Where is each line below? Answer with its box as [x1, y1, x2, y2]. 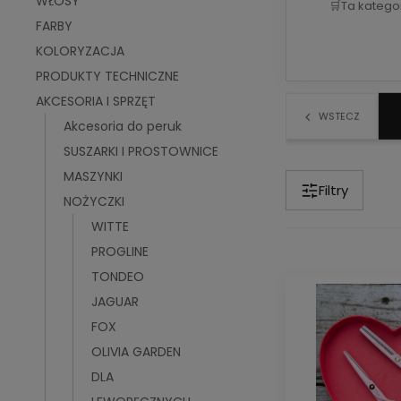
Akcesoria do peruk [64, 117, 182, 135]
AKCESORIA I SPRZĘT [36, 92, 156, 110]
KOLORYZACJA [36, 42, 124, 60]
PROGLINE [91, 243, 149, 260]
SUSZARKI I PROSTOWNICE [64, 142, 218, 160]
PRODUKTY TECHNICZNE [36, 67, 179, 85]
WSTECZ [318, 108, 360, 124]
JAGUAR [91, 293, 139, 311]
